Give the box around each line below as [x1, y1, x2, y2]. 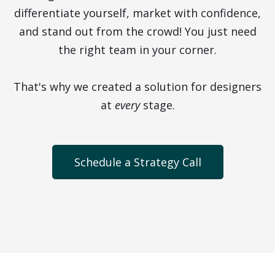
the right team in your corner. [58, 42, 217, 57]
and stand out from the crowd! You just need [18, 23, 257, 39]
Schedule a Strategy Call [74, 154, 201, 169]
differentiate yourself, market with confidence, [14, 5, 261, 20]
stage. [139, 97, 175, 112]
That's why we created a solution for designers [14, 79, 261, 94]
